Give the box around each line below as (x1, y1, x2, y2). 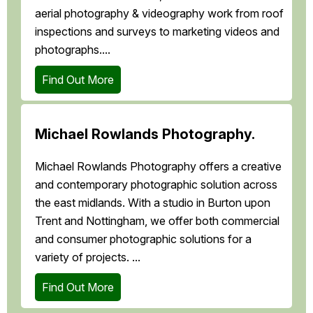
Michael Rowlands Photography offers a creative (35, 159, 282, 174)
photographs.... (35, 43, 110, 57)
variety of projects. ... (35, 250, 140, 265)
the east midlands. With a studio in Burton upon (35, 196, 270, 210)
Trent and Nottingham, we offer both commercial (35, 214, 279, 228)
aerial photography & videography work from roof (35, 6, 284, 21)
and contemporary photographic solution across (35, 177, 277, 192)
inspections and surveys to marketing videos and (35, 24, 279, 39)
